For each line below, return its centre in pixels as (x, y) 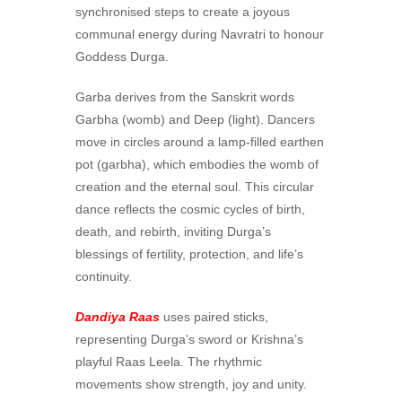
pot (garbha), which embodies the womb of (197, 165)
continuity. (104, 277)
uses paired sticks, (216, 317)
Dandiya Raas (118, 317)
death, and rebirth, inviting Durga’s (173, 232)
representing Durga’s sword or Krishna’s (189, 340)
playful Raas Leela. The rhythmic (169, 362)
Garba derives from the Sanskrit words (185, 97)
